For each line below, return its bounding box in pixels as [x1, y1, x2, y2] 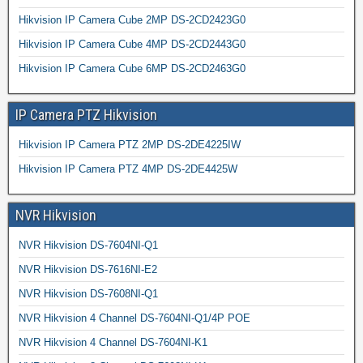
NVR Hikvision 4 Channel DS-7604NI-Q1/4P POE [19, 311, 250, 324]
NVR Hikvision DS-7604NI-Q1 [19, 238, 158, 251]
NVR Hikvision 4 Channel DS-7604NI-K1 [19, 335, 207, 348]
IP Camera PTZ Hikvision [15, 105, 157, 123]
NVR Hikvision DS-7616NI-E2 [19, 263, 157, 275]
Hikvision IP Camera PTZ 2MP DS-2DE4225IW [19, 138, 241, 151]
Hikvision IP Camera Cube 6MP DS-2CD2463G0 [19, 62, 246, 75]
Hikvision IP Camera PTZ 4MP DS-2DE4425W [19, 162, 237, 175]
